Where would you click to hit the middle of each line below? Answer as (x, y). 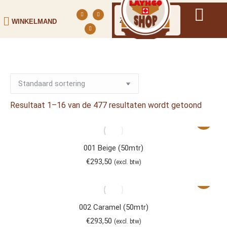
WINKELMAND (34, 21)
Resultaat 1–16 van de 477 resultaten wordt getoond (106, 105)
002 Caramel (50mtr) (113, 207)
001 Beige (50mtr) (113, 148)
